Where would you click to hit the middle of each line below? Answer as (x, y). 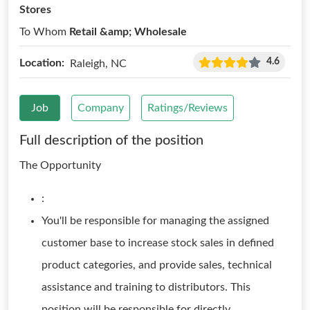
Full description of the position (111, 140)
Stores (35, 10)
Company (101, 108)
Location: (42, 63)
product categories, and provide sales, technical (157, 265)
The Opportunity (60, 165)
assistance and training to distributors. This (146, 287)
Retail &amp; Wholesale (128, 32)
